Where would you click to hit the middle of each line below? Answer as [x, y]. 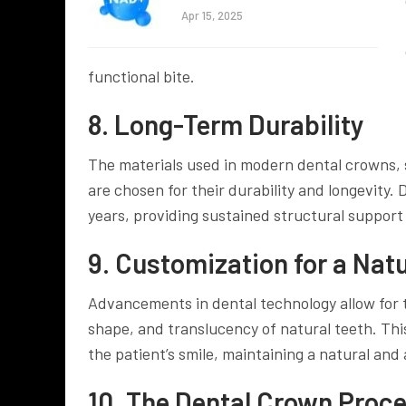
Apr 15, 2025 [212, 16]
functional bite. [141, 76]
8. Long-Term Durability [226, 124]
